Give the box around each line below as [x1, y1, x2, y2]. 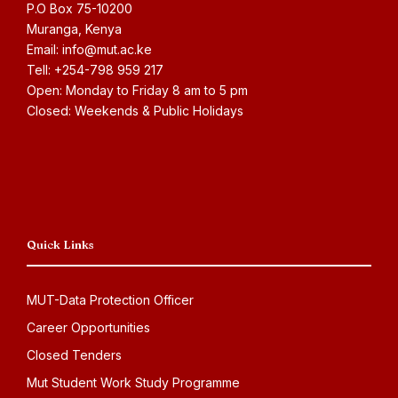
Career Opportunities [27, 320, 150, 335]
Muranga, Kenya [27, 21, 122, 36]
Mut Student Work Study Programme [27, 375, 240, 390]
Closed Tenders [27, 347, 122, 362]
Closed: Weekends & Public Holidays [27, 103, 243, 118]
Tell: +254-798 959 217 [27, 62, 163, 77]
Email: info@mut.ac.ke [27, 42, 152, 57]
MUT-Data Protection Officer [27, 292, 194, 307]
